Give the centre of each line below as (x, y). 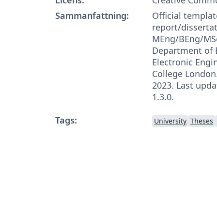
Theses (202, 121)
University (170, 121)
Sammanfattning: (92, 15)
